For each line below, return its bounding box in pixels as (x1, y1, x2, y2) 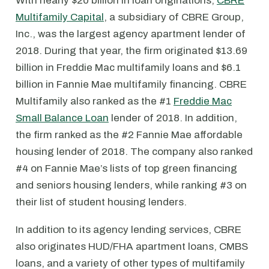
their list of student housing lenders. (16, 196, 187, 208)
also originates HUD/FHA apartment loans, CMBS (16, 240, 248, 252)
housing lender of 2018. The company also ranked (16, 145, 253, 157)
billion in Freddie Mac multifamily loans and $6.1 (16, 61, 241, 73)
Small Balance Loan (16, 112, 109, 124)
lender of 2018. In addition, (109, 112, 237, 124)
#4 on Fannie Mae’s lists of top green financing (16, 162, 237, 174)
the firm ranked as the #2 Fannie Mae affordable (16, 128, 243, 141)
